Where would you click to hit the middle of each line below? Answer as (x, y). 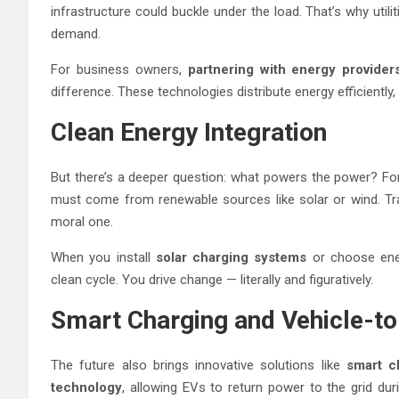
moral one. (82, 221)
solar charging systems (231, 257)
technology (86, 387)
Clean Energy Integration (189, 132)
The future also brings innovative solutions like (199, 365)
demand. (76, 33)
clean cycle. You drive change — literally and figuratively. (212, 279)
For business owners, (119, 69)
